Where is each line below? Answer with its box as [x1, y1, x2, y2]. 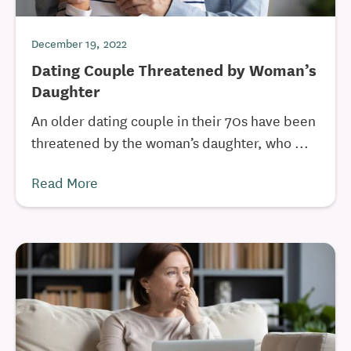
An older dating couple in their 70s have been [31, 110, 316, 130]
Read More [31, 172, 98, 192]
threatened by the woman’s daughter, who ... [31, 132, 309, 152]
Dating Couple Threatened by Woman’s [31, 58, 317, 81]
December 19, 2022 [31, 34, 127, 52]
